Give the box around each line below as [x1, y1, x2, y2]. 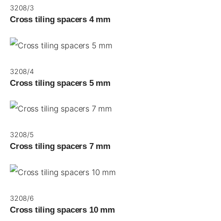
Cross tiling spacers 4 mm [10, 15, 110, 24]
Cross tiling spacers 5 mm [10, 78, 110, 88]
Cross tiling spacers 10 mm [10, 205, 115, 215]
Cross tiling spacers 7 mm [10, 142, 110, 151]
